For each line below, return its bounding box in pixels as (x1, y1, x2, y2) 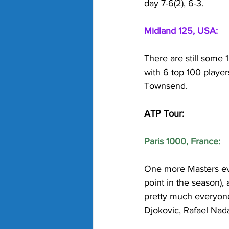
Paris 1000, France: (144, 135, 220, 146)
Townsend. (144, 80, 190, 91)
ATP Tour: (144, 108, 184, 119)
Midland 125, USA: (144, 25, 218, 36)
